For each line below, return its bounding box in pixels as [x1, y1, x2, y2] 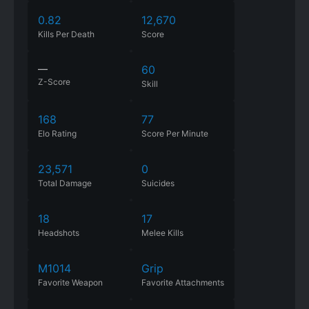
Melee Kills [141, 228, 183, 238]
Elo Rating [38, 128, 77, 139]
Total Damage [38, 178, 92, 188]
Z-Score [38, 77, 70, 87]
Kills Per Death [38, 29, 94, 39]
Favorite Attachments [141, 277, 224, 288]
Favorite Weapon [38, 277, 103, 288]
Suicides [141, 178, 175, 188]
